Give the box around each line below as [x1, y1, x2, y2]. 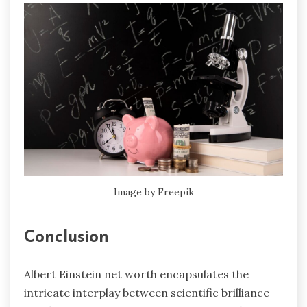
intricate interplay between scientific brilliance [24, 285, 269, 299]
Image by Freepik [113, 185, 194, 198]
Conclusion [24, 229, 109, 246]
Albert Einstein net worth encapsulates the [24, 267, 249, 281]
